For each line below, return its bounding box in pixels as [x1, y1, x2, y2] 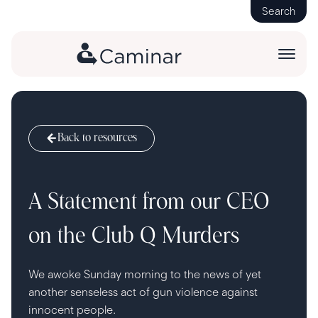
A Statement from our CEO [28, 192, 270, 214]
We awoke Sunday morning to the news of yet [28, 268, 261, 281]
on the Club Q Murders [28, 226, 239, 248]
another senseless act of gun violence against [28, 285, 258, 299]
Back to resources [57, 133, 137, 144]
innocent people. [28, 303, 116, 317]
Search [262, 5, 295, 18]
